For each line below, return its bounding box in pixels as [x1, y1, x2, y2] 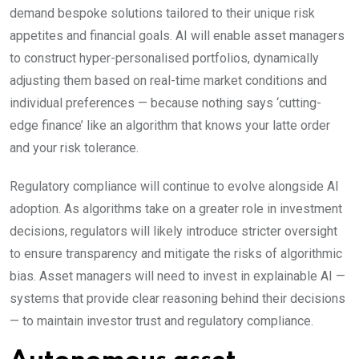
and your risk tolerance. [10, 139, 139, 155]
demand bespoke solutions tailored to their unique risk [10, 5, 315, 21]
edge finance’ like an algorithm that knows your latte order [10, 117, 330, 133]
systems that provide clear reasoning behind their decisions [10, 290, 345, 306]
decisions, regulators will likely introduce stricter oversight [10, 223, 337, 239]
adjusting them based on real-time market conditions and [10, 72, 327, 88]
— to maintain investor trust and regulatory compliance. [10, 313, 313, 329]
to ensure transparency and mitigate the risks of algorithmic [10, 245, 342, 261]
